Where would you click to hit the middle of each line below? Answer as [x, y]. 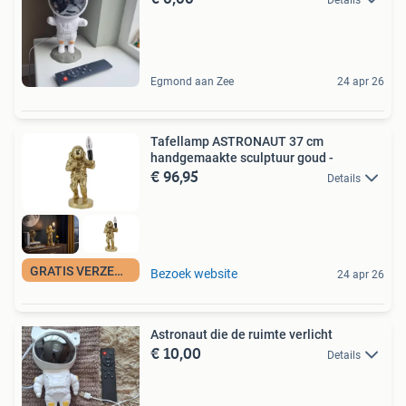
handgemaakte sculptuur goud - [242, 158]
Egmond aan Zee [192, 82]
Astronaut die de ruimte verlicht [242, 334]
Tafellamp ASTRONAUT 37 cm [237, 142]
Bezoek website [194, 273]
